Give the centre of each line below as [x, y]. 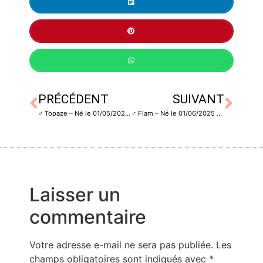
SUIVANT [198, 99]
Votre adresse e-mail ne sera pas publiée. [121, 245]
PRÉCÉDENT [73, 99]
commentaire [88, 217]
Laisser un [75, 194]
